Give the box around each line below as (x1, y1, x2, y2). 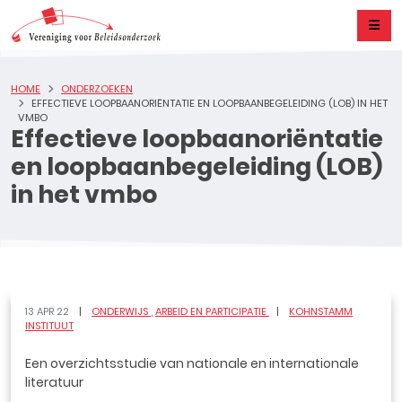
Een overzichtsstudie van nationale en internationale (25, 354, 359, 372)
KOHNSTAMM (289, 304, 353, 319)
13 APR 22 (25, 304, 72, 319)
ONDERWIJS (92, 304, 151, 319)
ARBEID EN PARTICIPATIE (155, 304, 269, 319)
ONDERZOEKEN (61, 82, 133, 96)
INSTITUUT (25, 319, 74, 333)
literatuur (25, 373, 83, 391)
